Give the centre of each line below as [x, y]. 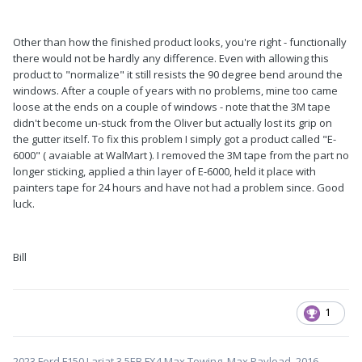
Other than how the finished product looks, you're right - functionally [180, 42]
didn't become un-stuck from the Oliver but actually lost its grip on [173, 123]
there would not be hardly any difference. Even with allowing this [171, 59]
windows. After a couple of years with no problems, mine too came [175, 91]
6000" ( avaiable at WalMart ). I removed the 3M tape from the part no [181, 156]
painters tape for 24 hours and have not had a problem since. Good [179, 188]
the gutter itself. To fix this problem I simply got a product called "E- [175, 139]
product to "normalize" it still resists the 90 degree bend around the [178, 75]
